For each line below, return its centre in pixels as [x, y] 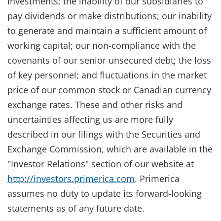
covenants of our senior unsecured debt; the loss [109, 60]
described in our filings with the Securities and [104, 134]
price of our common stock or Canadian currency [109, 90]
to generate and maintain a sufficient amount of [107, 30]
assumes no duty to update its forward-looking [105, 193]
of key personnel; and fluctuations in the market [107, 75]
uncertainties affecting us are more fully [90, 119]
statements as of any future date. [76, 208]
